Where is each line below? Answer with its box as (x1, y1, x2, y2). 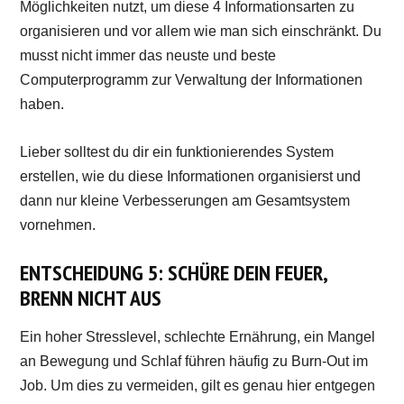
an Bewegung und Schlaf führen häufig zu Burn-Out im (20, 353, 369, 369)
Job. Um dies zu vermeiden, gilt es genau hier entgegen (20, 377, 376, 393)
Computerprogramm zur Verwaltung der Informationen (20, 71, 363, 87)
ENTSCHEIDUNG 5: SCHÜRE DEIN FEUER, (20, 258, 328, 287)
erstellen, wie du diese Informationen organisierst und (20, 168, 362, 184)
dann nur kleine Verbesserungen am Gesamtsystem (20, 192, 351, 208)
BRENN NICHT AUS (20, 283, 162, 312)
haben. (20, 96, 65, 112)
